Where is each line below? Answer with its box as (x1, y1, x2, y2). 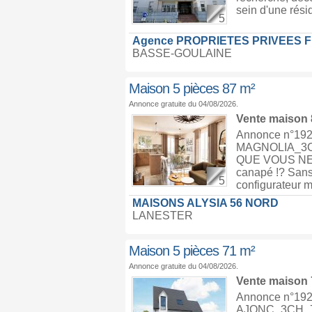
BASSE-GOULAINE (132, 47, 232, 59)
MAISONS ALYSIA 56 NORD (132, 197, 279, 209)
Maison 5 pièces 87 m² (128, 81, 255, 96)
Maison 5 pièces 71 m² (128, 243, 255, 258)
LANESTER (132, 210, 193, 221)
